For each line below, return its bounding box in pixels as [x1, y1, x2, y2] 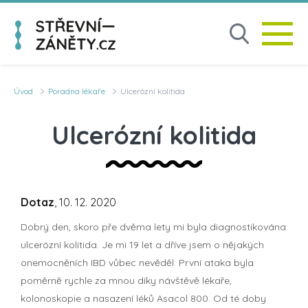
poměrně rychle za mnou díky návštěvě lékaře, [21, 274, 232, 287]
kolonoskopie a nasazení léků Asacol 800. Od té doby [21, 291, 266, 305]
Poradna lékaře [48, 86, 105, 96]
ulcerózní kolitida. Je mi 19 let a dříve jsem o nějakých [21, 238, 264, 251]
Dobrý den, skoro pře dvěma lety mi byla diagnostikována [21, 220, 286, 233]
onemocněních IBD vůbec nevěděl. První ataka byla [21, 256, 254, 269]
